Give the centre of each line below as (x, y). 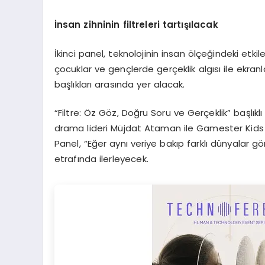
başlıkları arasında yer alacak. (119, 84)
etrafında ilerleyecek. (101, 159)
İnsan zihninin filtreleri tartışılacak (136, 25)
